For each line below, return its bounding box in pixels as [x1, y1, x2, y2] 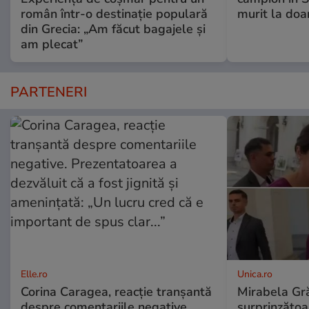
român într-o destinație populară [21, 6, 208, 23]
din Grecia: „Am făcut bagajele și [21, 21, 206, 38]
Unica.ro [237, 268, 272, 281]
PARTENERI [10, 83, 87, 102]
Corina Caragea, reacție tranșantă [21, 283, 212, 301]
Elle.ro [21, 268, 48, 281]
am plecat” [21, 36, 83, 53]
